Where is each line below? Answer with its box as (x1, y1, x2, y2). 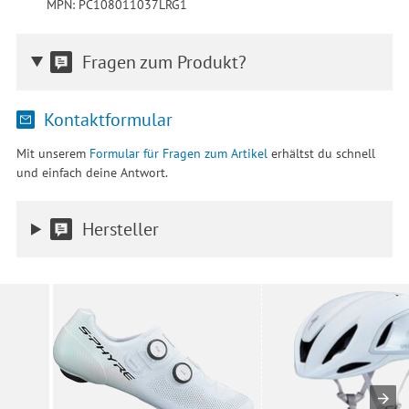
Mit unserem (16, 143, 89, 162)
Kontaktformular (38, 107, 173, 132)
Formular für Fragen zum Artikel (89, 143, 267, 162)
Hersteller (81, 216, 159, 242)
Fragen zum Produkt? (81, 48, 246, 74)
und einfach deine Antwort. (16, 163, 168, 181)
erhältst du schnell (267, 143, 375, 162)
